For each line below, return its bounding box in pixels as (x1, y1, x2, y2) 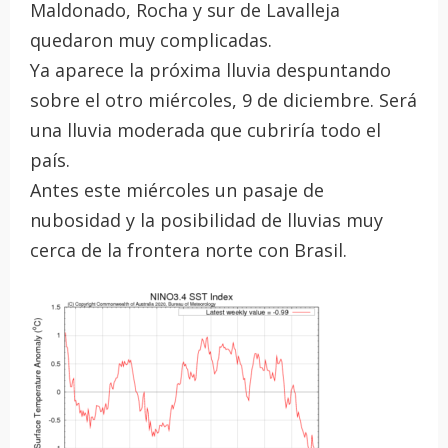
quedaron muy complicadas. (30, 28, 272, 52)
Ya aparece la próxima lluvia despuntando (30, 58, 391, 82)
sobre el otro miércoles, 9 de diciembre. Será (30, 88, 417, 112)
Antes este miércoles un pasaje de (30, 178, 324, 202)
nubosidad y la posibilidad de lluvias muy (30, 208, 383, 232)
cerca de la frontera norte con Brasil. (30, 238, 347, 262)
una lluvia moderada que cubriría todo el (30, 118, 381, 142)
